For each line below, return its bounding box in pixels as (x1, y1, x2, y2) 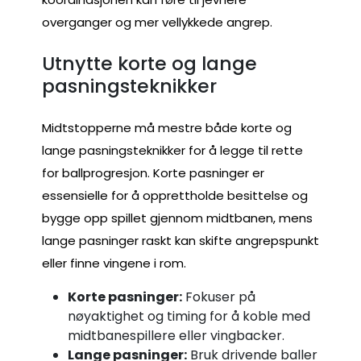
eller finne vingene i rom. (42, 254, 186, 272)
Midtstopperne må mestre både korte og (42, 118, 292, 136)
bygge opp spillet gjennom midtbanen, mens (42, 209, 313, 226)
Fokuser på (182, 287, 255, 306)
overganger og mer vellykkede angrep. (42, 13, 272, 31)
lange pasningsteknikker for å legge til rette (42, 141, 303, 159)
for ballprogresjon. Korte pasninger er (42, 164, 264, 181)
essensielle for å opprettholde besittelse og (42, 186, 308, 204)
